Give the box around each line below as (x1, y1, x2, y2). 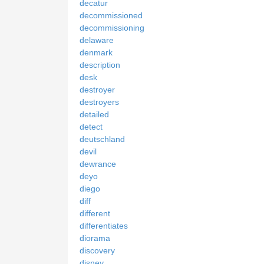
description (80, 60, 120, 70)
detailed (80, 110, 109, 120)
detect (80, 122, 103, 132)
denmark (80, 48, 113, 58)
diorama (80, 233, 110, 243)
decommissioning (80, 23, 144, 33)
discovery (80, 246, 115, 256)
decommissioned (80, 11, 143, 21)
